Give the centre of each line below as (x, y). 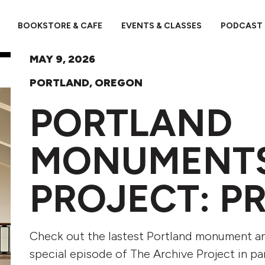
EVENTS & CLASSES (161, 26)
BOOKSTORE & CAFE (60, 26)
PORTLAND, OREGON (86, 83)
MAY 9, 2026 (62, 59)
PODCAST (241, 26)
